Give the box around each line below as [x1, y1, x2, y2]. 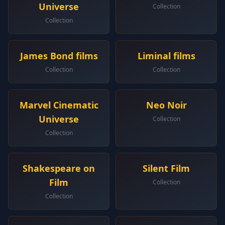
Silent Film [143, 162, 190, 174]
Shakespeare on [23, 162, 95, 174]
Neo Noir [146, 99, 187, 111]
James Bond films [20, 50, 98, 62]
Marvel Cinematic [19, 99, 98, 111]
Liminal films [137, 50, 195, 62]
